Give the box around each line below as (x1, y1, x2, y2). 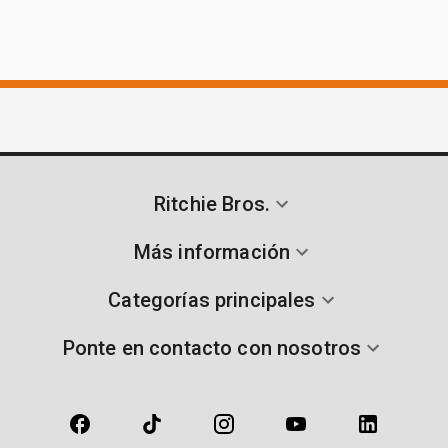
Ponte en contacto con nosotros (62, 335, 362, 360)
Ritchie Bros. (154, 191, 270, 216)
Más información (133, 239, 291, 264)
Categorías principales (108, 287, 316, 312)
